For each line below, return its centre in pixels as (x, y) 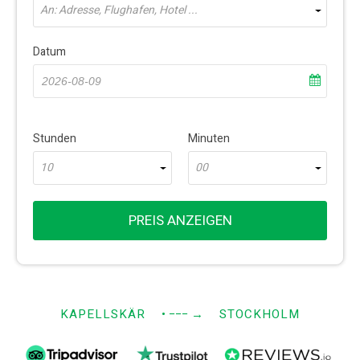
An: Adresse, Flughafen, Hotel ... (119, 10)
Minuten (209, 139)
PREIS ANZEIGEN (180, 221)
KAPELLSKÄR (103, 314)
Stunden (55, 139)
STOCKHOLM (260, 314)
